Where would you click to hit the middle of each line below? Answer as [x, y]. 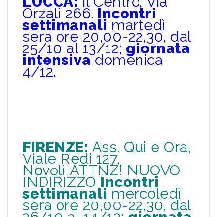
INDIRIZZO [62, 182]
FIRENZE [53, 147]
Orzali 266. [58, 13]
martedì [136, 25]
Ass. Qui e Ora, [140, 147]
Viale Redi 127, [71, 158]
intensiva [57, 60]
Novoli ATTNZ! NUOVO [101, 170]
